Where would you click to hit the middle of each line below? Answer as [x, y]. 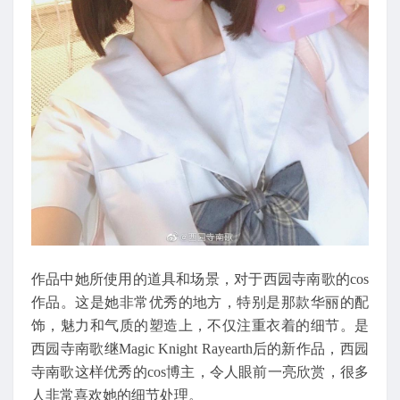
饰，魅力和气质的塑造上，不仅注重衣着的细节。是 [200, 326]
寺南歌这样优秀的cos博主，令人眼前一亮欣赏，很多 [200, 372]
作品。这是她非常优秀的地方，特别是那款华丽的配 [200, 303]
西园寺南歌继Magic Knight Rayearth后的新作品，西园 [200, 349]
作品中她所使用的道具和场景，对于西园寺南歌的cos [200, 279]
